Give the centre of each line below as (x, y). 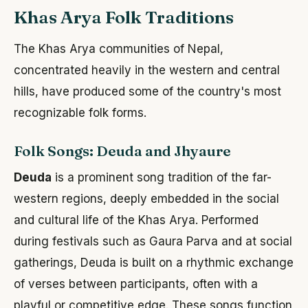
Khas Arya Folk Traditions (124, 18)
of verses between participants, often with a (136, 284)
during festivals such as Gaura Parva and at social (153, 242)
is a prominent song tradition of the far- (162, 178)
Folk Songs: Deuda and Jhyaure (122, 151)
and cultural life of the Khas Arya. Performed (136, 220)
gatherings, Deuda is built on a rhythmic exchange (154, 263)
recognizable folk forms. (80, 113)
